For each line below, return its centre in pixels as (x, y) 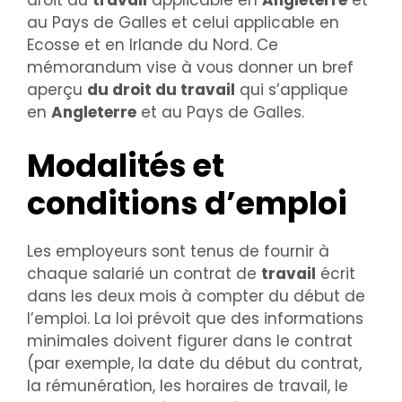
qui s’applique (292, 90)
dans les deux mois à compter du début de (196, 296)
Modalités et (126, 165)
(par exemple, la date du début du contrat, (194, 363)
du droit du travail (161, 90)
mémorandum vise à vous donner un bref (190, 68)
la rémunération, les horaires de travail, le (188, 385)
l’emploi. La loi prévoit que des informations (195, 318)
